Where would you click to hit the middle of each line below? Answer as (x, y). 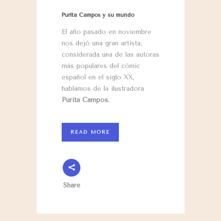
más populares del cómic (101, 66)
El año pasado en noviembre (107, 32)
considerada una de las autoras (110, 55)
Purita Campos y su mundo (98, 15)
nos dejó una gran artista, (102, 43)
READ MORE (90, 132)
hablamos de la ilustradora (103, 89)
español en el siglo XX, (98, 77)
